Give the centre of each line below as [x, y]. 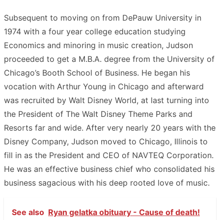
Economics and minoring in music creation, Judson [98, 45]
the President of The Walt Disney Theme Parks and [98, 114]
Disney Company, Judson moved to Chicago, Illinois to [106, 141]
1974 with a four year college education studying [95, 31]
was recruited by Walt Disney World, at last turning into [107, 100]
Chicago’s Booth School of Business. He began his [97, 72]
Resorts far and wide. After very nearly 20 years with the [110, 127]
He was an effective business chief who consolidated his [109, 169]
